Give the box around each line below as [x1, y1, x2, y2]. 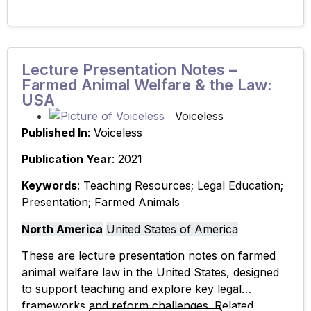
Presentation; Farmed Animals [22, 195, 180, 210]
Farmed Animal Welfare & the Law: [22, 75, 272, 94]
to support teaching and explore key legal [22, 282, 242, 296]
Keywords [22, 178, 77, 193]
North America [22, 221, 103, 236]
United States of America [106, 221, 238, 236]
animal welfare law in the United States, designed [22, 265, 279, 280]
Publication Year [22, 152, 112, 167]
